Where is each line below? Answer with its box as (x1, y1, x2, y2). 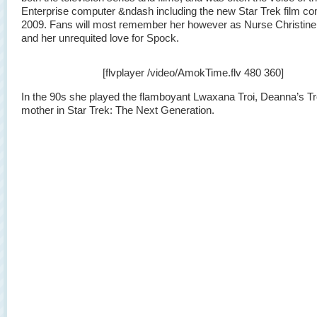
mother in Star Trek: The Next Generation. (21, 104, 214, 116)
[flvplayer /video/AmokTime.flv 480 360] (102, 67, 284, 79)
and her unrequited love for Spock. (21, 32, 179, 44)
